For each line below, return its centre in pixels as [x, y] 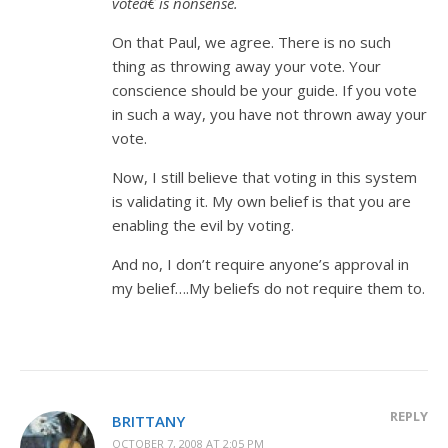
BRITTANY [148, 421]
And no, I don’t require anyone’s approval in [260, 264]
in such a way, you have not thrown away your [269, 114]
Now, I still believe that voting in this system [264, 177]
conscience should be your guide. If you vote [264, 90]
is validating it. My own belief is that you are [261, 201]
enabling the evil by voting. [203, 225]
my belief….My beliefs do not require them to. [268, 288]
